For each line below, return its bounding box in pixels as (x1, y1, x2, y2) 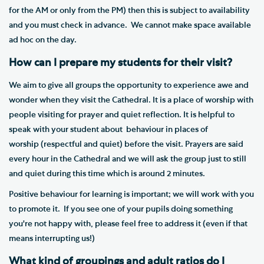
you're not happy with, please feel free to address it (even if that (9, 219, 247, 228)
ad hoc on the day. (9, 35, 78, 44)
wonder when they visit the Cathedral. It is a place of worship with (9, 95, 253, 104)
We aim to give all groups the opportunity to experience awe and (9, 81, 249, 90)
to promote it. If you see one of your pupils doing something (9, 204, 233, 213)
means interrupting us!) (9, 234, 95, 243)
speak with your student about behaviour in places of (9, 125, 208, 134)
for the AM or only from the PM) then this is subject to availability (9, 6, 250, 15)
